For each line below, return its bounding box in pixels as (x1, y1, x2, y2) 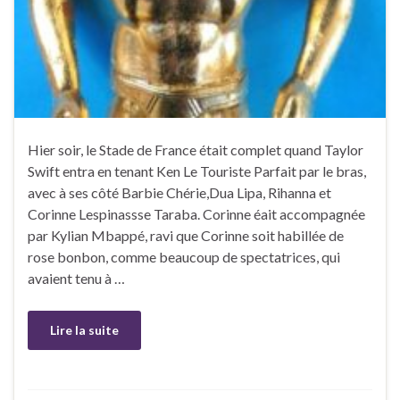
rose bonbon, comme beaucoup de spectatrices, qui (28, 247, 340, 265)
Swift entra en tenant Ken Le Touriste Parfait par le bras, (28, 162, 366, 179)
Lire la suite (50, 321, 119, 337)
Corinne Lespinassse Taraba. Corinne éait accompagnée (28, 204, 365, 222)
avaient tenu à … (28, 269, 125, 287)
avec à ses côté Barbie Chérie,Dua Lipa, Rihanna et (28, 183, 331, 201)
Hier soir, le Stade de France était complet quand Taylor (28, 140, 363, 158)
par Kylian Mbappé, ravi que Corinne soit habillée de (28, 226, 344, 244)
